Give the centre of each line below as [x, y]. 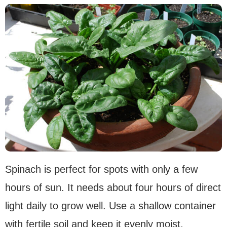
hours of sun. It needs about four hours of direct [113, 188]
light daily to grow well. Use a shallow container [110, 206]
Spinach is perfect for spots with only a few [101, 169]
